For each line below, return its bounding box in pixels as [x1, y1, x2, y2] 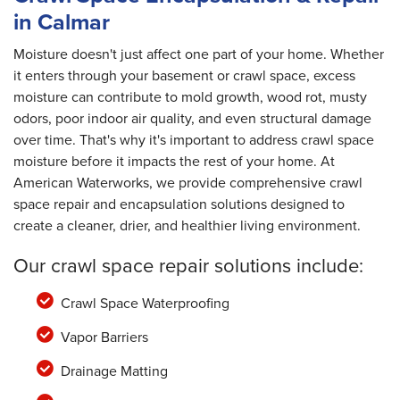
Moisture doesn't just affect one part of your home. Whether [13, 44, 384, 65]
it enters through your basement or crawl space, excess [13, 65, 355, 87]
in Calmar [13, 5, 110, 38]
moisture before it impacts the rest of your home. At [13, 151, 335, 172]
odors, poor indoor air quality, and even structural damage [13, 108, 371, 129]
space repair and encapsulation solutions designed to [13, 194, 345, 215]
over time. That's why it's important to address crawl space [13, 129, 374, 151]
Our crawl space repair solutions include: [13, 251, 363, 281]
